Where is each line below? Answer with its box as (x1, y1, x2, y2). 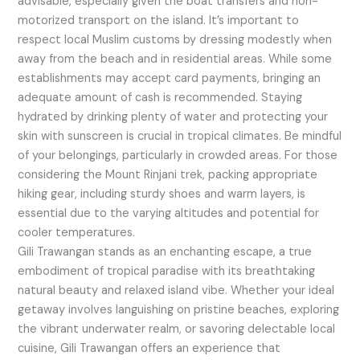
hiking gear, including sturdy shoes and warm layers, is (18, 186, 306, 202)
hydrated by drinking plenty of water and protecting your (18, 108, 329, 125)
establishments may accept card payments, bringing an (18, 70, 321, 86)
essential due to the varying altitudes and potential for (18, 205, 320, 221)
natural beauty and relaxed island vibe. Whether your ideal (18, 282, 335, 298)
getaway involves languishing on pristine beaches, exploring (18, 301, 340, 317)
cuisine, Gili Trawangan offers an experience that (18, 340, 281, 356)
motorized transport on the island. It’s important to (18, 12, 300, 28)
